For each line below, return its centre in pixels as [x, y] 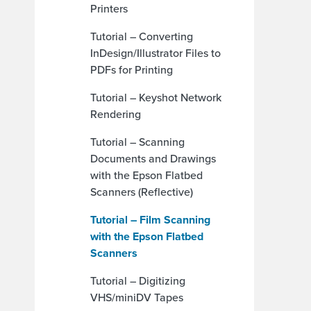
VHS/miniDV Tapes [137, 297]
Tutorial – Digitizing [138, 281]
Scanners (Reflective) [142, 192]
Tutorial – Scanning [137, 142]
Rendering [116, 114]
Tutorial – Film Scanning [150, 220]
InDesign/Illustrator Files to [155, 53]
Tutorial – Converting [142, 36]
